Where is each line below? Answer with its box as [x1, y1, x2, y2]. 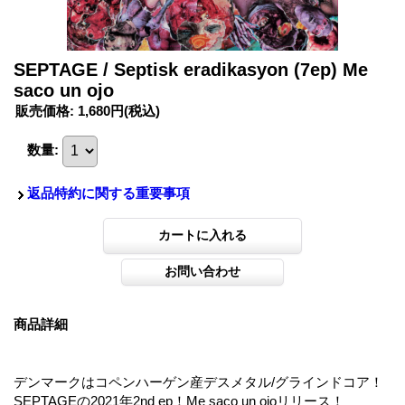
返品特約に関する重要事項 [27, 184, 190, 201]
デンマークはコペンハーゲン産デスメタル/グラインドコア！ [14, 373, 383, 390]
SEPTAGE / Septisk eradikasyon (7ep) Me [14, 59, 368, 80]
